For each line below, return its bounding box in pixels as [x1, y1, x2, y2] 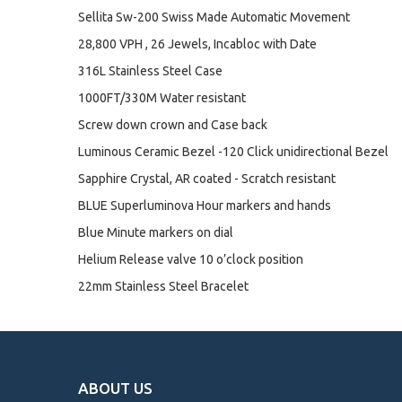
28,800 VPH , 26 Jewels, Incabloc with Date [78, 37, 317, 51]
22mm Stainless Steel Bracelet [78, 279, 249, 293]
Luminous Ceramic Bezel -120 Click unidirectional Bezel [78, 144, 389, 159]
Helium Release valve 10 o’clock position [78, 252, 303, 267]
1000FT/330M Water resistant [78, 91, 246, 105]
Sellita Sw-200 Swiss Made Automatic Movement [78, 10, 350, 24]
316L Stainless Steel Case [78, 64, 223, 78]
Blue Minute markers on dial [78, 225, 233, 240]
